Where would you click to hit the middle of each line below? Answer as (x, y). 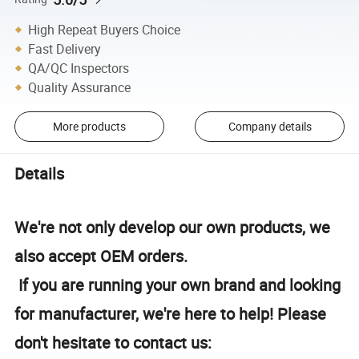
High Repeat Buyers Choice (105, 29)
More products (89, 127)
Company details (270, 127)
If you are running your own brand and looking (178, 284)
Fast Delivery (65, 48)
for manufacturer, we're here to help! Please (171, 313)
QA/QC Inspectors (79, 68)
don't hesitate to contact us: (113, 342)
